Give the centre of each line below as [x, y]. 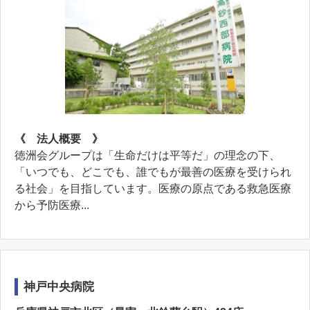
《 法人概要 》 [59, 139]
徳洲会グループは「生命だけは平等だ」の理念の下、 [147, 155]
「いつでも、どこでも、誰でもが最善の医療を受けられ [153, 172]
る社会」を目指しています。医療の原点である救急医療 [153, 189]
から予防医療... [52, 205]
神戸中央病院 [59, 287]
